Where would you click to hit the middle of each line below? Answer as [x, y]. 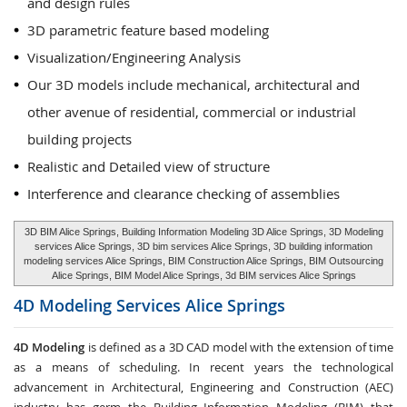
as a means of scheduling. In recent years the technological [203, 367]
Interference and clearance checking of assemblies [184, 194]
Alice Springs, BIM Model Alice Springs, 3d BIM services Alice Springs [203, 275]
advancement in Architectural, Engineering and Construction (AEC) [203, 387]
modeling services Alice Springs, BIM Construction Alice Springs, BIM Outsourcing [203, 261]
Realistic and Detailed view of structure [149, 166]
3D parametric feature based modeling [148, 30]
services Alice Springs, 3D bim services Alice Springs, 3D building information [203, 246]
